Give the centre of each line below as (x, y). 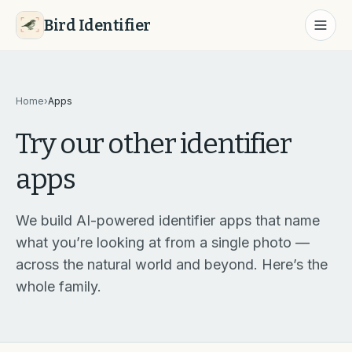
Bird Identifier (97, 25)
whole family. (59, 286)
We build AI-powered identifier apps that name (168, 220)
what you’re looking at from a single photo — (163, 242)
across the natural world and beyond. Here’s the (172, 264)
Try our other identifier (154, 144)
